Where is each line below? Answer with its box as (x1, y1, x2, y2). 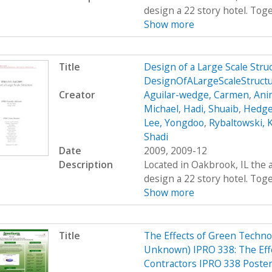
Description (58, 158, 113, 172)
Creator (58, 88, 95, 102)
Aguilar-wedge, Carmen (143, 88, 249, 102)
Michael (143, 102, 178, 116)
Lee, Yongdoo (143, 116, 204, 130)
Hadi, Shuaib (183, 102, 239, 116)
